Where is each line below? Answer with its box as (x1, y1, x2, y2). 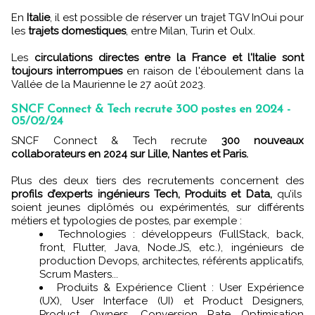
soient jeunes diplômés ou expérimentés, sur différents (11, 201, 304, 214)
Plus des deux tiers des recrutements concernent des (11, 174, 304, 187)
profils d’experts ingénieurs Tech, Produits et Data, (11, 188, 272, 200)
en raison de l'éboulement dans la (122, 65, 304, 77)
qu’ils (271, 188, 302, 200)
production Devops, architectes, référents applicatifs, (39, 255, 304, 267)
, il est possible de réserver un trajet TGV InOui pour (50, 11, 304, 24)
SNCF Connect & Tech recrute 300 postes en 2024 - (11, 103, 290, 115)
